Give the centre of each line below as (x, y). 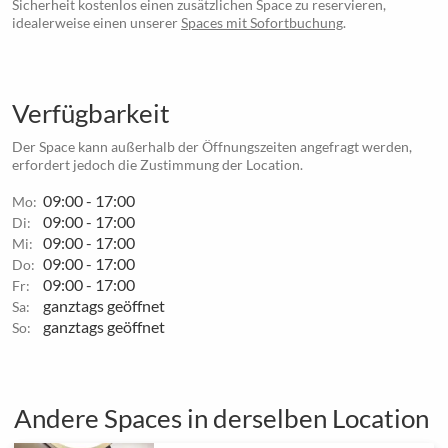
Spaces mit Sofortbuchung (262, 22)
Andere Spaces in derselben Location (221, 417)
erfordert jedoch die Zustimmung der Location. (157, 164)
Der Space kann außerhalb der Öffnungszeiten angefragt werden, (212, 146)
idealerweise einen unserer (96, 22)
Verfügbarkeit (91, 112)
